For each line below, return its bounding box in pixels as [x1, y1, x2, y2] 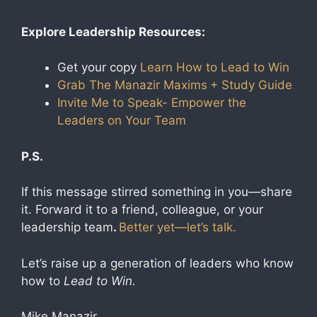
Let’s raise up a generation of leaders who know [21, 255, 294, 270]
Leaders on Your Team [57, 113, 186, 127]
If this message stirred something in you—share [21, 185, 292, 199]
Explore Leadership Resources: [21, 24, 205, 39]
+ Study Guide [210, 78, 292, 92]
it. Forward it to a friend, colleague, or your [21, 202, 263, 217]
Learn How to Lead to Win [140, 60, 289, 74]
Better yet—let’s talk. [119, 220, 236, 234]
